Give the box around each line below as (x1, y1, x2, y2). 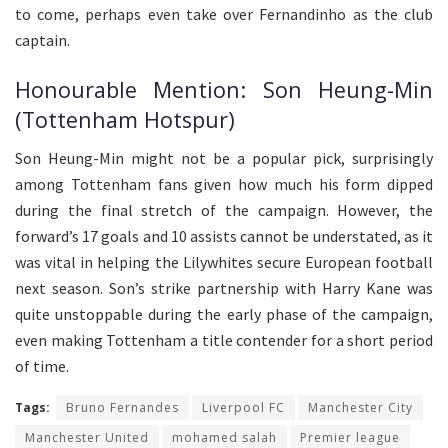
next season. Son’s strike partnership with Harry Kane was (15, 278, 433, 299)
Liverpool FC (202, 399, 285, 417)
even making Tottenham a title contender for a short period (15, 330, 433, 351)
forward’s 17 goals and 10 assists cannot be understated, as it (15, 226, 433, 247)
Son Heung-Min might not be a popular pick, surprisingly (15, 148, 433, 169)
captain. (15, 30, 70, 51)
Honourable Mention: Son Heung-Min (15, 74, 433, 104)
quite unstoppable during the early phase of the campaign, (15, 304, 433, 325)
